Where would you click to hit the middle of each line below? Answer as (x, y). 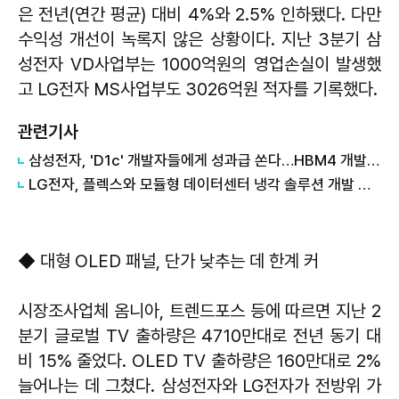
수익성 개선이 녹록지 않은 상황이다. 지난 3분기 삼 (199, 39)
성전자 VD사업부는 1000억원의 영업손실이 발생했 (199, 64)
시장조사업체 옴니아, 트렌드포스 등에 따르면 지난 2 (199, 310)
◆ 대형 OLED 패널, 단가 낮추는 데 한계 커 (171, 261)
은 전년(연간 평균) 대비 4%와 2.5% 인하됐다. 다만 (199, 14)
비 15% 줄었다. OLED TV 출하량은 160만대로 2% (199, 360)
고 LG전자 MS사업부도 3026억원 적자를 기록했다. (198, 89)
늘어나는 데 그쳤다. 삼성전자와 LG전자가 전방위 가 (199, 385)
